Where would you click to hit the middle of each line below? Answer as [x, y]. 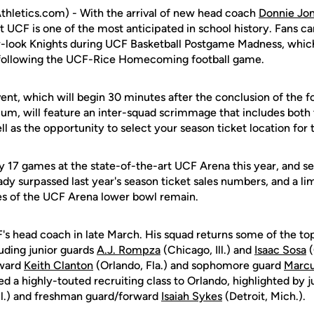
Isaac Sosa [280, 250]
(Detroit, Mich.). [264, 296]
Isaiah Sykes [192, 296]
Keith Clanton [59, 265]
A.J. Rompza [129, 250]
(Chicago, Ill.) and [207, 250]
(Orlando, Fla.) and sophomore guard [189, 265]
